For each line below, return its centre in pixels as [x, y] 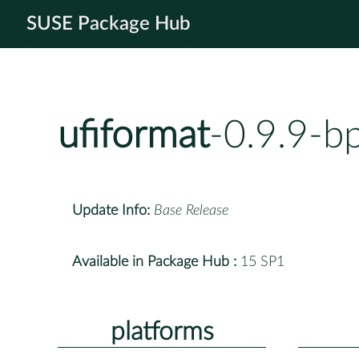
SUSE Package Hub [109, 24]
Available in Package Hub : [154, 262]
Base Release [191, 210]
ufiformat [133, 136]
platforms [162, 331]
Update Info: [111, 210]
